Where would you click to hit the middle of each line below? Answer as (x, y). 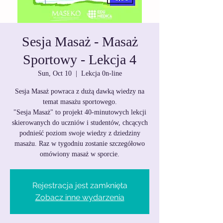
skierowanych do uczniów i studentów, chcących (80, 123)
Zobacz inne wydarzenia (80, 197)
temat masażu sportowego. (80, 102)
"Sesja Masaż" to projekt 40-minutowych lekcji (80, 112)
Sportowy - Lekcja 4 (80, 59)
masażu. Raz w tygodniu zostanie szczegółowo (80, 144)
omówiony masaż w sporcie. (80, 154)
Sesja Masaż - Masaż (80, 42)
